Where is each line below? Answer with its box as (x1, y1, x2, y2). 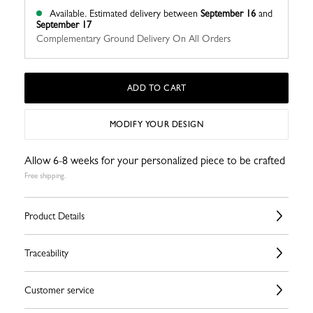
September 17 (36, 19, 92, 31)
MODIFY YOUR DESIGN (109, 119, 204, 130)
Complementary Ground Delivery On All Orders (36, 33, 231, 45)
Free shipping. (24, 171, 66, 181)
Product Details (24, 210, 85, 222)
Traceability (24, 247, 68, 259)
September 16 (201, 8, 256, 20)
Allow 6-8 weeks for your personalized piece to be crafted (24, 154, 285, 168)
